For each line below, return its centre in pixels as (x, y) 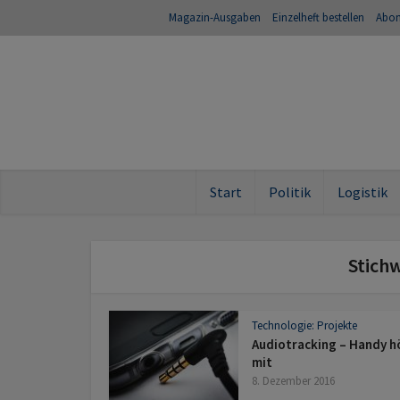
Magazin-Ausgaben (215, 17)
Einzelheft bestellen (318, 17)
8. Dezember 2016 (293, 381)
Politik (289, 192)
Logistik (362, 192)
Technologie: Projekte (304, 325)
